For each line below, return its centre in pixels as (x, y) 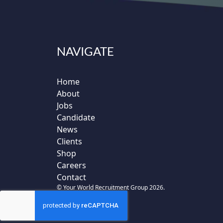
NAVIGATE (85, 51)
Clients (69, 141)
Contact (71, 177)
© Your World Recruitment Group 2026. (111, 187)
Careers (71, 165)
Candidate (76, 117)
